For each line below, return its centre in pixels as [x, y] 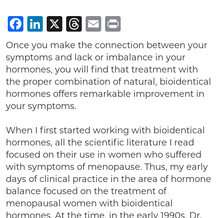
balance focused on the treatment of [86, 191]
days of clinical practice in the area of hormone [109, 179]
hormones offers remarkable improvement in [105, 94]
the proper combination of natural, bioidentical [109, 82]
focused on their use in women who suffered [104, 155]
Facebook [61, 24]
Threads [113, 24]
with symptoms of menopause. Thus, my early [107, 167]
